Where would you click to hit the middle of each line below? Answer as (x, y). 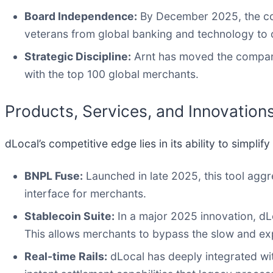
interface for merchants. (85, 194)
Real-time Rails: (66, 257)
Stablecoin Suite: (69, 216)
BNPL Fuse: (54, 176)
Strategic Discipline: (78, 56)
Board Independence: (81, 16)
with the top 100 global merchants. (112, 74)
